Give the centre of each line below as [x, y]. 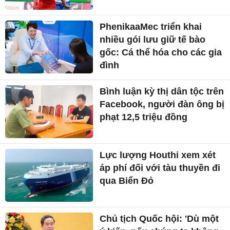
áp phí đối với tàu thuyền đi [160, 168]
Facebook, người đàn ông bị [162, 104]
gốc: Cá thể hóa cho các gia [161, 53]
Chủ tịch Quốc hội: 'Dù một [159, 218]
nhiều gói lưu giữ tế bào [153, 40]
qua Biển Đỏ [127, 181]
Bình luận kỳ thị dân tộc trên [162, 92]
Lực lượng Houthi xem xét [158, 155]
